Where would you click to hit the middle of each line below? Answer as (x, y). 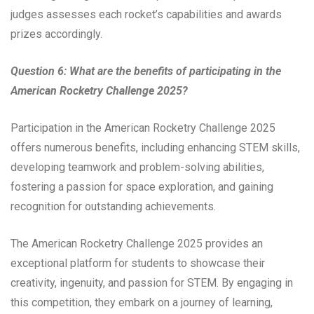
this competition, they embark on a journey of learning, (142, 302)
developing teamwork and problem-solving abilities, (137, 167)
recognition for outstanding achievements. (113, 206)
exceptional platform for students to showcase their (138, 263)
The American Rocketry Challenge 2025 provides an (137, 243)
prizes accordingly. (56, 34)
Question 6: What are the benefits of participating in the (146, 71)
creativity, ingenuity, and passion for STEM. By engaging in (152, 282)
